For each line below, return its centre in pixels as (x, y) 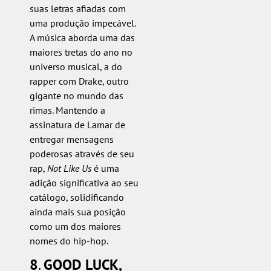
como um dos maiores (75, 226)
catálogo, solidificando (77, 197)
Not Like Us (69, 168)
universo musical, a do (76, 66)
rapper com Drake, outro (79, 81)
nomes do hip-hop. (69, 240)
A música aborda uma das (82, 37)
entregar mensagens (71, 139)
